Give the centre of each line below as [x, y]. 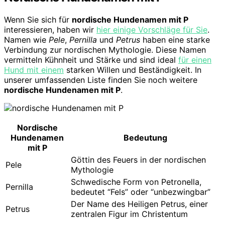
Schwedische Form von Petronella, [136, 182]
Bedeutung [145, 137]
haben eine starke [175, 39]
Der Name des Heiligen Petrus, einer [139, 204]
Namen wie [26, 39]
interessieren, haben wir [50, 29]
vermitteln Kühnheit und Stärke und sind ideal [91, 60]
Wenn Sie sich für [38, 19]
